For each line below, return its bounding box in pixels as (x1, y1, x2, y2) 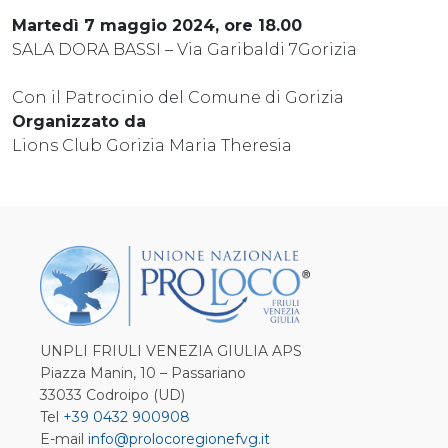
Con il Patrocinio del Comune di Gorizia (12, 87, 344, 107)
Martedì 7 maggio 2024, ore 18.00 (12, 15, 302, 35)
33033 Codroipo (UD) (40, 386, 185, 404)
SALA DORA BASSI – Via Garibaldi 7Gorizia (12, 39, 357, 59)
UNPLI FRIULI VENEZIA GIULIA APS (40, 342, 302, 360)
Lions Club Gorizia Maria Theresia (12, 135, 292, 155)
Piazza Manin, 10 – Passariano (40, 364, 246, 382)
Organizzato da (12, 111, 146, 131)
